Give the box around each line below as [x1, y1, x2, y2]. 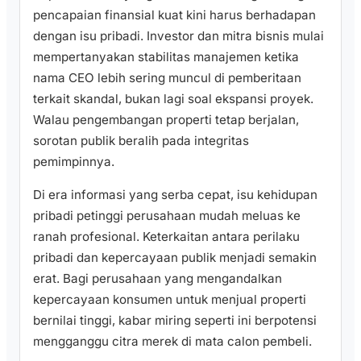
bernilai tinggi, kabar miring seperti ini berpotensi [33, 313, 317, 329]
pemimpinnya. [33, 154, 114, 170]
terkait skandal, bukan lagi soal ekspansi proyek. [33, 91, 313, 107]
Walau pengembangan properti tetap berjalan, [33, 112, 299, 128]
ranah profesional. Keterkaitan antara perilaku [33, 229, 300, 245]
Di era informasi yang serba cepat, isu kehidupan [33, 187, 317, 203]
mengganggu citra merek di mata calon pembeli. [33, 334, 312, 350]
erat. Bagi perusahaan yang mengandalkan [33, 271, 282, 287]
